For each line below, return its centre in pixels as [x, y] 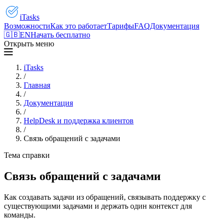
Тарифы [121, 26]
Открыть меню [29, 44]
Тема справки [27, 155]
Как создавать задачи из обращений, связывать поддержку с [105, 197]
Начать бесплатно [60, 35]
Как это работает [79, 26]
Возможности [27, 26]
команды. [20, 215]
